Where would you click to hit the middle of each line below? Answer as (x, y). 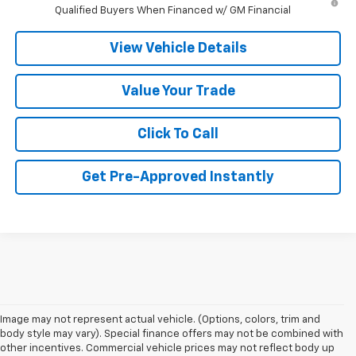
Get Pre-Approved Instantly (178, 177)
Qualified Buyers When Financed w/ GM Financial (172, 10)
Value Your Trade (178, 91)
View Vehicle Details (178, 48)
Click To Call (178, 134)
